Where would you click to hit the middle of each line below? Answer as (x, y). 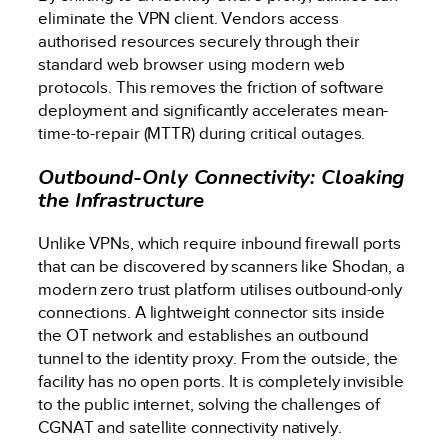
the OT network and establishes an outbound (203, 336)
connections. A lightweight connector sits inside (212, 313)
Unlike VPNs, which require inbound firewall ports (220, 244)
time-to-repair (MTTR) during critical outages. (202, 134)
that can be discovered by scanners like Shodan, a (222, 267)
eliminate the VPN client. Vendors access (188, 19)
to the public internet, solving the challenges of (209, 405)
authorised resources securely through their (199, 42)
